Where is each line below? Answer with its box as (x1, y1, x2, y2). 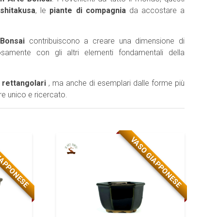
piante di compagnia (49, 6, 129, 15)
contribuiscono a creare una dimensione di (25, 36, 185, 46)
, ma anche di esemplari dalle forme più (48, 78, 185, 88)
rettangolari (1, 78, 48, 88)
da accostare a (129, 6, 185, 15)
